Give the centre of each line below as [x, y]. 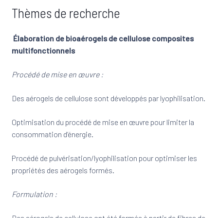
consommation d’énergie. [53, 134]
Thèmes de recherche [66, 13]
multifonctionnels [43, 50]
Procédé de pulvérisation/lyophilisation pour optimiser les [104, 158]
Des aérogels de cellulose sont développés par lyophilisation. [109, 98]
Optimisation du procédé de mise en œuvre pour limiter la [103, 122]
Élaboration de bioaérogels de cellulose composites [103, 38]
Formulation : [34, 194]
